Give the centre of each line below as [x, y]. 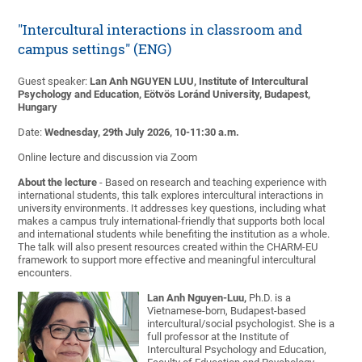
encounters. [45, 273]
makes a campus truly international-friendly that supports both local [172, 221]
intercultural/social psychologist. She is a [241, 324]
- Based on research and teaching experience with [212, 183]
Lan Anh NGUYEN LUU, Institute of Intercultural [199, 82]
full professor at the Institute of [219, 337]
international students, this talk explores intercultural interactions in [171, 196]
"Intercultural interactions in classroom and [160, 30]
